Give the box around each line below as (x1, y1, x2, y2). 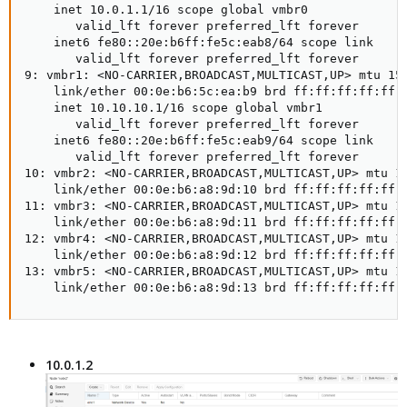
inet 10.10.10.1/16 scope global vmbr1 (25, 101, 323, 115)
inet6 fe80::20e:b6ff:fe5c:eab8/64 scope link (25, 35, 373, 50)
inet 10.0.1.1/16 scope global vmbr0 (25, 3, 308, 17)
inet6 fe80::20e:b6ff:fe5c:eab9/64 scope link (25, 134, 373, 148)
